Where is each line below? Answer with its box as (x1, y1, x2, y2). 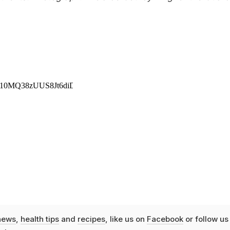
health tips (20, 214, 59, 224)
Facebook (146, 214, 183, 224)
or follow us (183, 214, 228, 224)
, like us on (105, 214, 147, 224)
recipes (77, 214, 105, 224)
